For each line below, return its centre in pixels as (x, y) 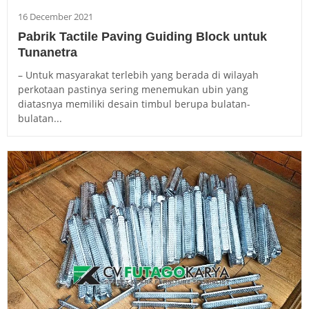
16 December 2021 (56, 17)
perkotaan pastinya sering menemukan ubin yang (133, 90)
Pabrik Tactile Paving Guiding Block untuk (142, 37)
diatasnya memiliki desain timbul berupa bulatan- (134, 104)
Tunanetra (48, 53)
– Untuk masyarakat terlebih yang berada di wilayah (138, 75)
